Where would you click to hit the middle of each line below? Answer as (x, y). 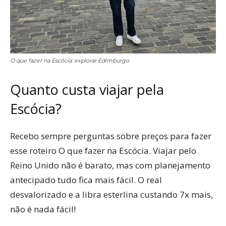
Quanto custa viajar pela (87, 89)
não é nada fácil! (43, 209)
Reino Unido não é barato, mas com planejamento (110, 165)
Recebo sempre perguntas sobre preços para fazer (111, 136)
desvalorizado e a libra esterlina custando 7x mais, (111, 194)
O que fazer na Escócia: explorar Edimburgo (70, 60)
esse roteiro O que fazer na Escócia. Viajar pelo (103, 150)
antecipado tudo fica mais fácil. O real (86, 180)
